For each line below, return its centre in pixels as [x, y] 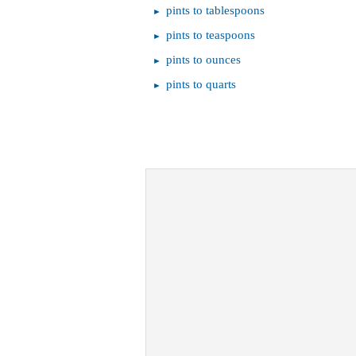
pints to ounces [203, 60]
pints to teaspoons [211, 35]
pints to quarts [201, 84]
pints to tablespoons [215, 10]
